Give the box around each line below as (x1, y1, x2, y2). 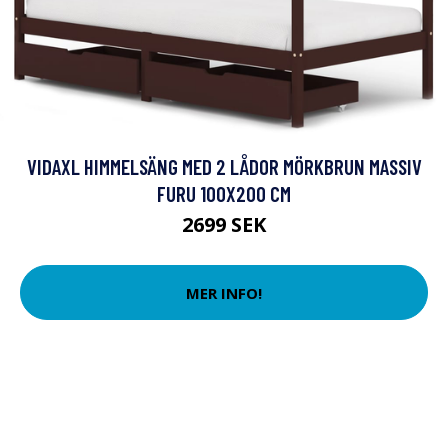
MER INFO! (186, 282, 262, 303)
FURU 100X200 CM (157, 181, 291, 206)
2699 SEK (182, 211, 266, 238)
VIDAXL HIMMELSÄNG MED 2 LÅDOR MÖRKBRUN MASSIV (26, 154, 422, 179)
